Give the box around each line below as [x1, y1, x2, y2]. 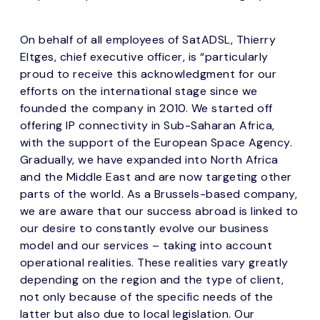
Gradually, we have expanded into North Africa [20, 151, 279, 167]
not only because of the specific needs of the [20, 289, 274, 304]
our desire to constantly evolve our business [20, 220, 269, 236]
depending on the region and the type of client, [20, 271, 284, 287]
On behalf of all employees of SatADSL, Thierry [20, 31, 276, 47]
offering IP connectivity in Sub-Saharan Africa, [20, 117, 275, 133]
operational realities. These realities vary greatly [20, 254, 289, 270]
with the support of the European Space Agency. [20, 134, 293, 150]
